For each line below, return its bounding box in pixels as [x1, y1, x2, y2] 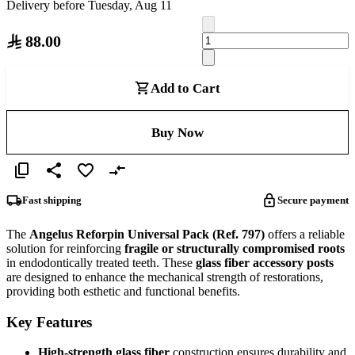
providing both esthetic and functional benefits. [6, 284, 240, 299]
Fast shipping [22, 194, 82, 207]
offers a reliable [265, 227, 345, 242]
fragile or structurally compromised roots [124, 242, 345, 256]
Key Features [6, 313, 92, 330]
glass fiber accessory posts [196, 256, 334, 270]
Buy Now [151, 124, 204, 140]
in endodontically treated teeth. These [6, 256, 196, 270]
